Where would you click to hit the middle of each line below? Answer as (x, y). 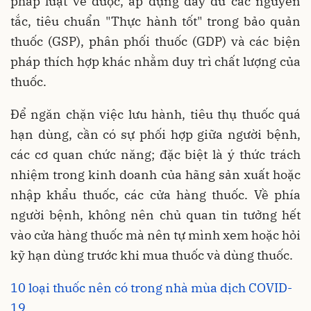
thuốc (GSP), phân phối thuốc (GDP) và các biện (155, 41)
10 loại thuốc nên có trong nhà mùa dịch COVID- (151, 287)
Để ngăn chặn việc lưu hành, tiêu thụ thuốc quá (155, 114)
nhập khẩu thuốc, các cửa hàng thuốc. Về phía (155, 194)
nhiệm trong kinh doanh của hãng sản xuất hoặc (155, 174)
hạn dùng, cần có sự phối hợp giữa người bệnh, (155, 134)
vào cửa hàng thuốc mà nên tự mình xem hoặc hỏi (155, 235)
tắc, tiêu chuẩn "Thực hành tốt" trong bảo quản (155, 21)
